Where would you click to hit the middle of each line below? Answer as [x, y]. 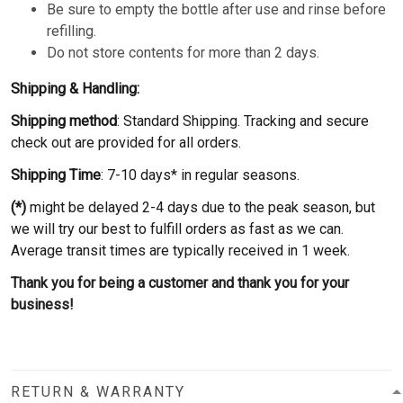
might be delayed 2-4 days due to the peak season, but [201, 207]
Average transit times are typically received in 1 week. [180, 250]
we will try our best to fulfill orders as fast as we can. [177, 228]
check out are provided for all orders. [126, 142]
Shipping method [64, 121]
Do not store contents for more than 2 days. [183, 52]
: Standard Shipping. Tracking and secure [243, 121]
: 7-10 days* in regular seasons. [200, 175]
